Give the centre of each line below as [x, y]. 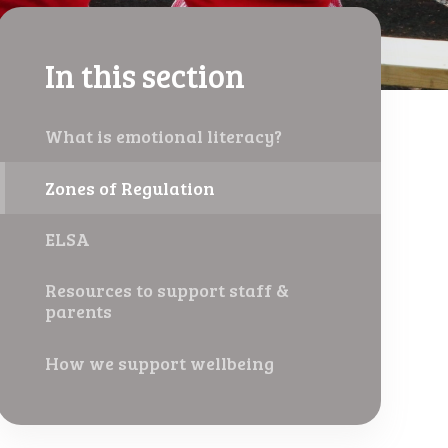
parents [78, 311]
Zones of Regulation [129, 187]
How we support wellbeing [159, 362]
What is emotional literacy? [163, 136]
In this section [144, 75]
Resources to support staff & [166, 290]
